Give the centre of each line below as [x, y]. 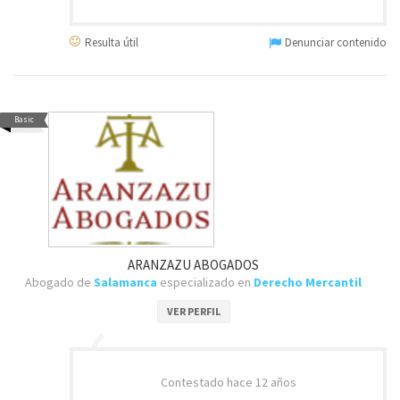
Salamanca [125, 282]
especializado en [205, 282]
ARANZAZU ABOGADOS [193, 265]
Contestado [193, 382]
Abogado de [59, 282]
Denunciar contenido [334, 42]
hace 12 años [261, 382]
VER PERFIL [193, 311]
